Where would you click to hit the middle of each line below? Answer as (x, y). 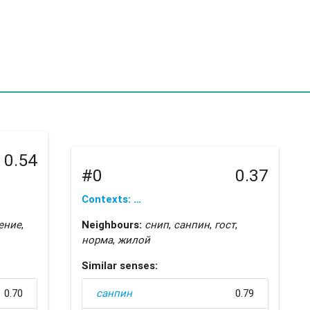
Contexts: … (111, 199)
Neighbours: (111, 224)
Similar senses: (119, 265)
